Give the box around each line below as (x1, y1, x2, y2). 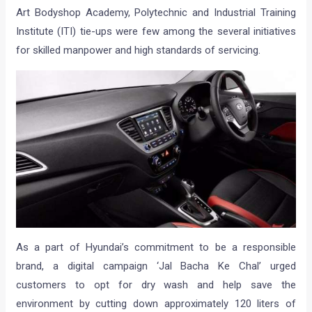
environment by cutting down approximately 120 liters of (16, 297, 296, 311)
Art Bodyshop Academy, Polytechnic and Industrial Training (16, 6, 296, 19)
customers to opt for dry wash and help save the (16, 279, 296, 292)
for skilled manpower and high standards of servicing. (16, 43, 261, 56)
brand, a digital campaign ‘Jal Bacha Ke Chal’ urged (16, 260, 296, 273)
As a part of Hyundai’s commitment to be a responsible (16, 241, 296, 254)
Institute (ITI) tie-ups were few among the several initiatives (16, 24, 296, 38)
